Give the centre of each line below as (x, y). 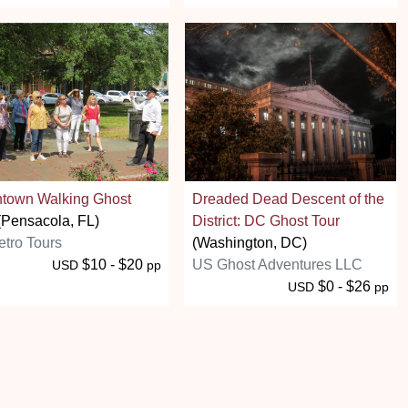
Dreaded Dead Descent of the (288, 199)
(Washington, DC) (250, 242)
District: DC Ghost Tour (266, 220)
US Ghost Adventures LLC (277, 264)
